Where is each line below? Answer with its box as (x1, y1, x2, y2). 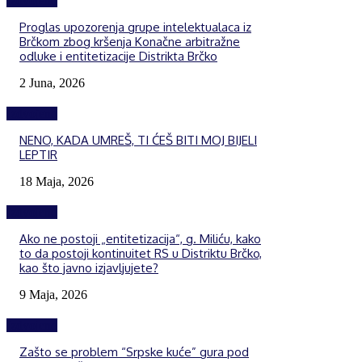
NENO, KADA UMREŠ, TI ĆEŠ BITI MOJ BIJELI (19, 132, 257, 148)
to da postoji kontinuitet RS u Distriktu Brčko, (19, 245, 262, 261)
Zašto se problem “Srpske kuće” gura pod (19, 343, 249, 360)
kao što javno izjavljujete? (19, 259, 158, 276)
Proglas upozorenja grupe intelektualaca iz (19, 19, 251, 35)
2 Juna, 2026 (19, 75, 85, 90)
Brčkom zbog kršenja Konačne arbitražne (19, 33, 240, 49)
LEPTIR (19, 146, 57, 162)
